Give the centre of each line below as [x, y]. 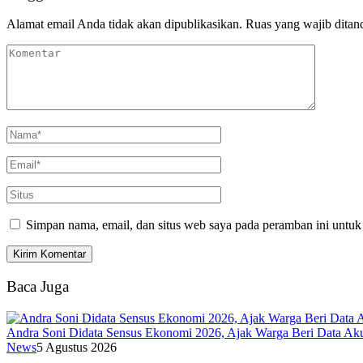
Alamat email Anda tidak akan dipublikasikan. [124, 24]
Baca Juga [38, 286]
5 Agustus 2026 [77, 347]
